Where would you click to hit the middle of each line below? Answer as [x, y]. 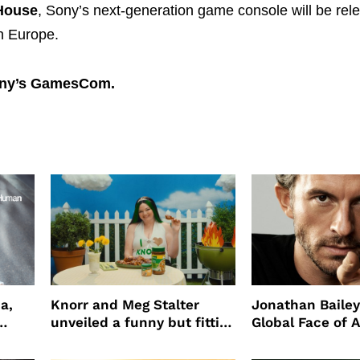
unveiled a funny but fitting [143, 322]
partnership [90, 340]
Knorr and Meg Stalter [125, 304]
